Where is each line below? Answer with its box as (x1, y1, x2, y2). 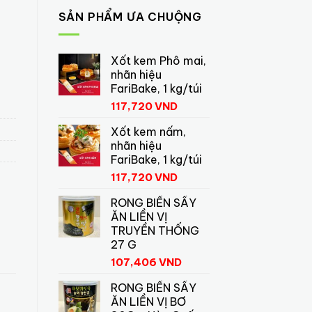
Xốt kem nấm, (110, 124, 186, 139)
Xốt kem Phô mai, (110, 53, 206, 68)
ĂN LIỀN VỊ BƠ (110, 294, 186, 309)
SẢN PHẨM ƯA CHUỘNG (58, 10, 202, 24)
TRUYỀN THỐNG (110, 223, 199, 237)
